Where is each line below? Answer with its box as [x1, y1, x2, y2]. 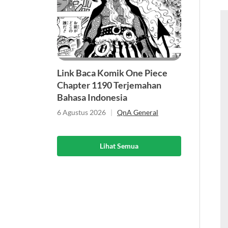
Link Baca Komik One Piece [57, 67, 167, 79]
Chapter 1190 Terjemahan [57, 79, 161, 91]
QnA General [117, 108, 158, 117]
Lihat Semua [100, 141, 138, 151]
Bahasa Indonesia [57, 92, 127, 103]
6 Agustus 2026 [57, 108, 106, 117]
